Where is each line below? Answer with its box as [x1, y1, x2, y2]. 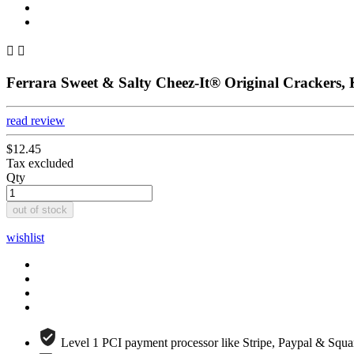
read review [6, 114, 65, 128]
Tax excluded [6, 156, 73, 171]
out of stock [13, 204, 67, 217]
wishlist [6, 231, 44, 245]
